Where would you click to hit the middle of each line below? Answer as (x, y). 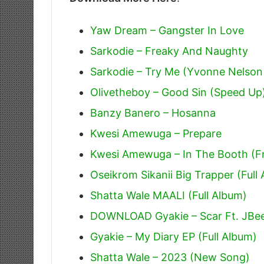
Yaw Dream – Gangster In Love (167, 31)
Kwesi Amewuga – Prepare (156, 134)
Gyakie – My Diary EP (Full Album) (174, 237)
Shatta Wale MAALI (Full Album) (169, 196)
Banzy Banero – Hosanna (153, 113)
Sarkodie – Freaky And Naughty (169, 51)
